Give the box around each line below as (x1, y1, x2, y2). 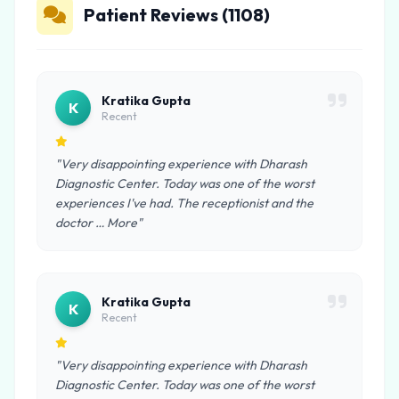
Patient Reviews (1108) (84, 4, 270, 26)
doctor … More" (55, 215, 142, 231)
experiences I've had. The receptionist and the (55, 195, 313, 211)
